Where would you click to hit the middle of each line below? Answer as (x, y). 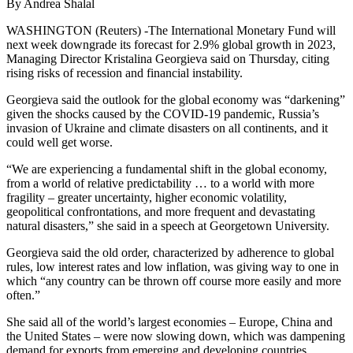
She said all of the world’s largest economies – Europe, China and (169, 322)
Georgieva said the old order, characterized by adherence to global (170, 253)
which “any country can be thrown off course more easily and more (174, 281)
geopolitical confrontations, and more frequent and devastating (161, 212)
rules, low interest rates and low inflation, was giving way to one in (173, 267)
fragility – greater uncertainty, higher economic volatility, (147, 198)
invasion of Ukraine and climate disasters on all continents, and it (167, 128)
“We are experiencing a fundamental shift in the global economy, (167, 169)
